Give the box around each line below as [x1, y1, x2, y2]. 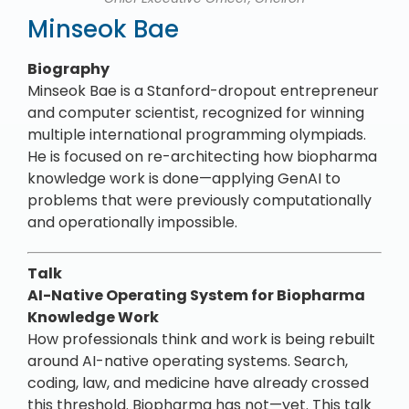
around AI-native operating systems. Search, [27, 351, 348, 372]
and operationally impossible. [27, 212, 237, 233]
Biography [27, 58, 110, 79]
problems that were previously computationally [27, 190, 372, 211]
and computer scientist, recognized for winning [27, 102, 364, 123]
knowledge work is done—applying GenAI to [27, 168, 341, 189]
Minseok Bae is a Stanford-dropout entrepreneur [27, 80, 379, 101]
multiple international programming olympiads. [27, 124, 366, 145]
